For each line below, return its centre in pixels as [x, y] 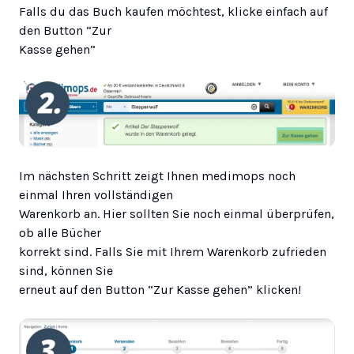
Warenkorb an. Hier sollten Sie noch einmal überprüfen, [177, 213]
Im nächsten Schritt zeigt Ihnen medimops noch [157, 175]
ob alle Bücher [60, 232]
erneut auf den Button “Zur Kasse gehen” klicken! [160, 289]
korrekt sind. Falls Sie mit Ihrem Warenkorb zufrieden [173, 251]
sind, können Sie [66, 270]
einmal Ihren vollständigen [96, 194]
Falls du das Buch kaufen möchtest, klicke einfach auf [173, 11]
